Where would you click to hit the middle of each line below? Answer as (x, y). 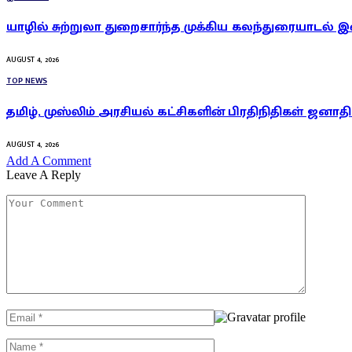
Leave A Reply (44, 174)
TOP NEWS (27, 81)
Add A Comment (49, 160)
